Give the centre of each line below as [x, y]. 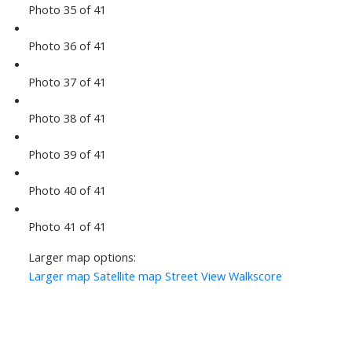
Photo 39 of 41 [67, 154]
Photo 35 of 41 [67, 10]
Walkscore [255, 276]
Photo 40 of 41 [67, 191]
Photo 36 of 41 [67, 46]
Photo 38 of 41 [67, 118]
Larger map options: [82, 257]
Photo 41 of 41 [67, 227]
